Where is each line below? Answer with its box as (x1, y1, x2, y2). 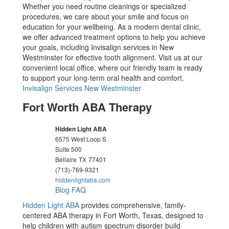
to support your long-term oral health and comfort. (22, 73, 185, 83)
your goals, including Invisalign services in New (22, 42, 174, 52)
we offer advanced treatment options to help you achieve (22, 32, 206, 42)
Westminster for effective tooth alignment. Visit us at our (22, 52, 203, 62)
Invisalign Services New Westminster (22, 83, 142, 93)
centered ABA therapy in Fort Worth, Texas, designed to (22, 210, 204, 220)
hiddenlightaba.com (55, 175, 111, 184)
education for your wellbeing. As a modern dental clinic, (22, 21, 201, 32)
